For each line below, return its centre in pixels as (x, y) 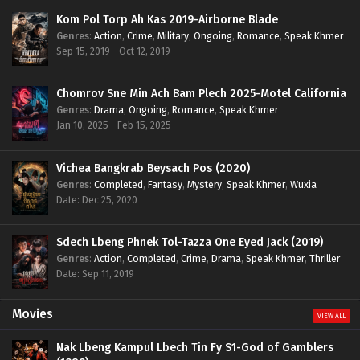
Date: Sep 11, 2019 (95, 274)
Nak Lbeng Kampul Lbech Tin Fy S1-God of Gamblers (195, 347)
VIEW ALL (331, 315)
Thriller (325, 259)
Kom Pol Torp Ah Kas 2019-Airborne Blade (167, 19)
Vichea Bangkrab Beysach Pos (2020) (153, 168)
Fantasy (165, 184)
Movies (33, 314)
